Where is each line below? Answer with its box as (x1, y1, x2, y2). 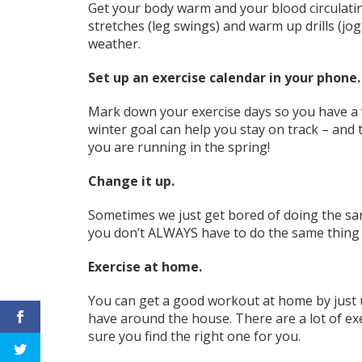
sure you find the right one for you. (87, 327, 304, 346)
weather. (87, 35, 144, 53)
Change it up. (87, 172, 178, 191)
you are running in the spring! (87, 138, 273, 157)
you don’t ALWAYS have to (87, 224, 250, 242)
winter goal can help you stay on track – (87, 120, 329, 139)
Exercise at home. (87, 258, 205, 276)
